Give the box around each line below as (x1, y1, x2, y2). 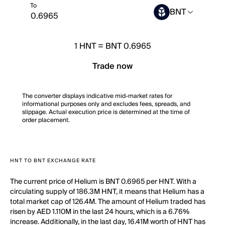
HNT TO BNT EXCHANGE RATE (10, 156, 96, 165)
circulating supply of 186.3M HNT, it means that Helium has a (10, 186, 204, 198)
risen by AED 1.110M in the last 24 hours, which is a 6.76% (10, 206, 189, 218)
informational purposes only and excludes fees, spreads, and (22, 99, 190, 109)
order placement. (22, 115, 70, 126)
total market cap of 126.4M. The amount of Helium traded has (10, 196, 205, 208)
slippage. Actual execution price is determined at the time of (22, 107, 190, 118)
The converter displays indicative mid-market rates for (22, 91, 172, 101)
